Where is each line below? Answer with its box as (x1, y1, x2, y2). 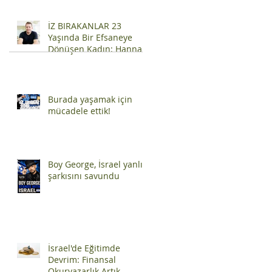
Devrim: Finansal (48, 253, 116, 265)
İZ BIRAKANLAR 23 (48, 19, 121, 32)
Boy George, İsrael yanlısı (48, 158, 149, 170)
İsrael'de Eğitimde (48, 242, 120, 254)
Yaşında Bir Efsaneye (48, 31, 132, 43)
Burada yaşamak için (48, 93, 132, 105)
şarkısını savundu (48, 169, 120, 182)
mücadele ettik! (48, 104, 110, 117)
